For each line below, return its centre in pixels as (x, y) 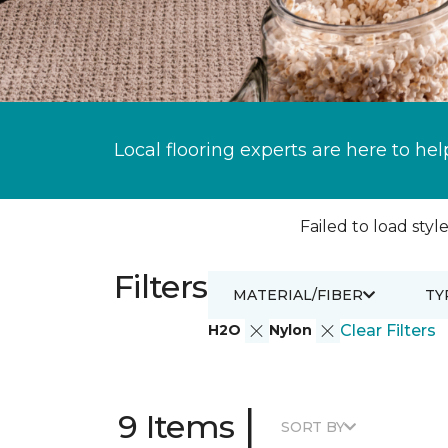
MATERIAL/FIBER (297, 294)
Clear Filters (387, 330)
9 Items (176, 426)
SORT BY (313, 426)
